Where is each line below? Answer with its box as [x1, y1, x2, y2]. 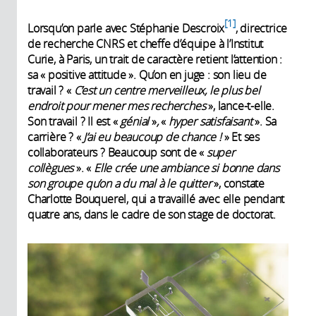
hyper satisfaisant [166, 113, 253, 129]
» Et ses [221, 128, 260, 145]
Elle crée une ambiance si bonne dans [94, 159, 279, 176]
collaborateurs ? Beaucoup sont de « [28, 144, 207, 160]
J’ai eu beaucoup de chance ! [83, 128, 221, 145]
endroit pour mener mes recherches [28, 97, 209, 114]
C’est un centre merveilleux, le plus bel [73, 82, 260, 98]
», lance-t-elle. [208, 97, 275, 114]
